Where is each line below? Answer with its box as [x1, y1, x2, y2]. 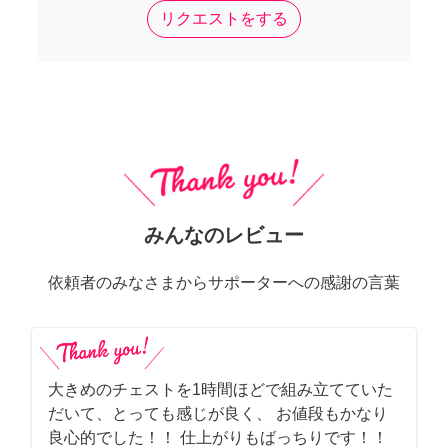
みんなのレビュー [144, 224, 304, 247]
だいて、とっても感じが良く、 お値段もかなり [48, 405, 388, 423]
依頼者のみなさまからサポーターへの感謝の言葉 [48, 274, 400, 292]
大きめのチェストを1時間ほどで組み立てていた [48, 381, 393, 399]
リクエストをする [159, 10, 288, 28]
